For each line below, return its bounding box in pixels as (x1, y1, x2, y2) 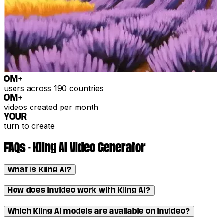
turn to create (4, 121, 55, 131)
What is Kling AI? (8, 166, 72, 173)
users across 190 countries (4, 83, 104, 93)
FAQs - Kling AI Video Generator (4, 140, 146, 154)
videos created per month (4, 102, 98, 112)
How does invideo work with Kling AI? (8, 186, 151, 194)
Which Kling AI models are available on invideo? (8, 207, 190, 215)
